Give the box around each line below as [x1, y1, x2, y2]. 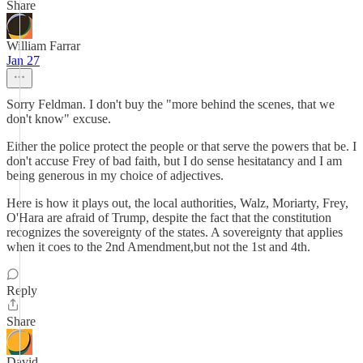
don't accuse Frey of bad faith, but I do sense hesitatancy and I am [6, 154, 342, 168]
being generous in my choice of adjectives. [6, 169, 224, 182]
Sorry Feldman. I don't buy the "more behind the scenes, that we [6, 97, 335, 111]
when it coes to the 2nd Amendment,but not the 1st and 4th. [6, 240, 310, 254]
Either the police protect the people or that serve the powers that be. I [6, 139, 357, 153]
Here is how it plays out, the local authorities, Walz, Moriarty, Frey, [6, 196, 348, 210]
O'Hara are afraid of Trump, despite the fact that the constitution [6, 211, 331, 224]
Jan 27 [6, 53, 40, 67]
